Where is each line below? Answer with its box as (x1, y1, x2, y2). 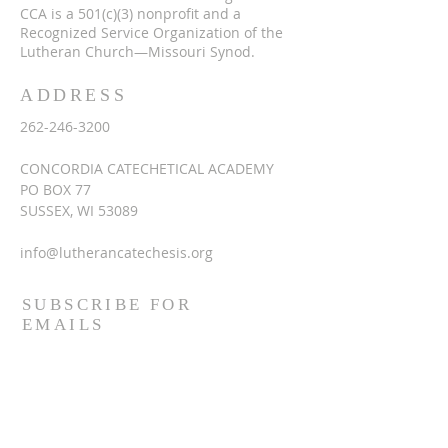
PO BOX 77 (20, 180, 91, 200)
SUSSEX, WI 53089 (20, 201, 138, 221)
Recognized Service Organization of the (20, 23, 283, 43)
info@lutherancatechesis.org (20, 243, 213, 263)
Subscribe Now (109, 422, 211, 442)
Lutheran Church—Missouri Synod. (20, 42, 255, 62)
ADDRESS (20, 85, 128, 106)
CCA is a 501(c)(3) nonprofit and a (20, 4, 241, 24)
